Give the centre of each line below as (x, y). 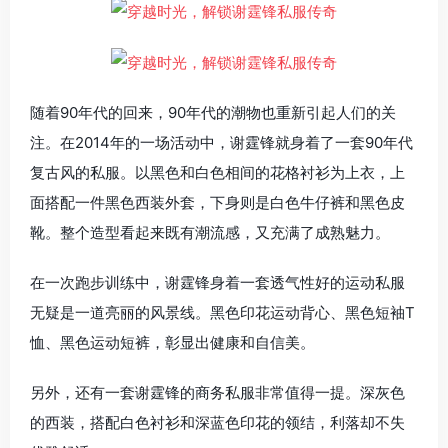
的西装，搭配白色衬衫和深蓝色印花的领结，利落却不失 (217, 422)
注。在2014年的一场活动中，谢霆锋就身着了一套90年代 (221, 142)
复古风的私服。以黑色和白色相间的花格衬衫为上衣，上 (217, 172)
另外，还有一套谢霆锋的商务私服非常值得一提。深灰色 (217, 392)
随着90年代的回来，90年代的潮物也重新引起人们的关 (213, 112)
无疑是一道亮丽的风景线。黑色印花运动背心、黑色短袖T (222, 312)
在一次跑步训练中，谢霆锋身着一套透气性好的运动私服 (217, 282)
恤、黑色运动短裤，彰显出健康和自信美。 (172, 342)
